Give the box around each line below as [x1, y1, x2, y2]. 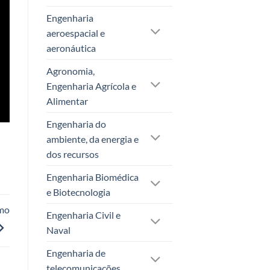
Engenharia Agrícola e [46, 80, 136, 92]
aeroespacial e [46, 27, 105, 39]
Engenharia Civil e [46, 209, 121, 221]
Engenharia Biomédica [46, 171, 139, 183]
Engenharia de [46, 246, 105, 259]
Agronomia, [46, 64, 95, 77]
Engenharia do [46, 118, 106, 130]
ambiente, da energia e [46, 133, 139, 145]
